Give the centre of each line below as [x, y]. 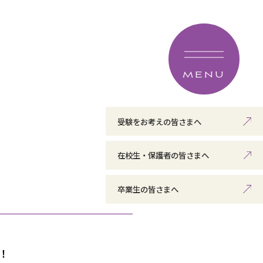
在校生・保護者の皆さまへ [163, 155]
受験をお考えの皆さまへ [160, 121]
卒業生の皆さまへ [148, 189]
